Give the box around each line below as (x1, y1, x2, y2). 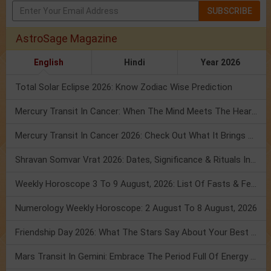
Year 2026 (201, 57, 241, 68)
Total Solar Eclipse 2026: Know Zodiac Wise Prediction (15, 82, 232, 93)
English (33, 57, 64, 68)
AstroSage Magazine (16, 32, 117, 45)
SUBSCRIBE (207, 6, 252, 16)
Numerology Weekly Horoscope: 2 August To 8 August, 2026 (15, 203, 257, 214)
